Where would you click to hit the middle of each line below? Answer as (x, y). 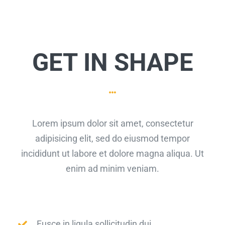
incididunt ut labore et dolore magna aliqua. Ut (113, 154)
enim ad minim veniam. (113, 169)
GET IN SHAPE (113, 62)
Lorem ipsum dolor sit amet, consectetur (113, 124)
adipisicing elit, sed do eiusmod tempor (113, 139)
